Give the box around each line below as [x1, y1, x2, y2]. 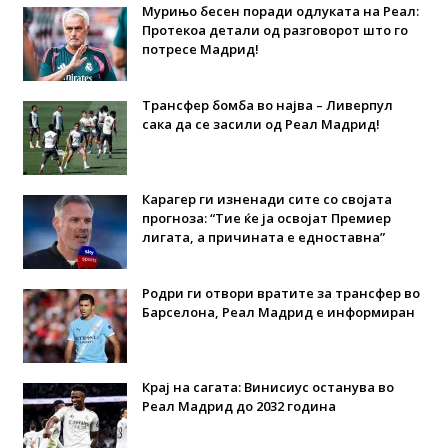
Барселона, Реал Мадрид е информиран [141, 302, 415, 321]
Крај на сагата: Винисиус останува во [141, 377, 394, 396]
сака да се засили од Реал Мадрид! [141, 114, 380, 133]
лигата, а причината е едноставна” [141, 227, 385, 246]
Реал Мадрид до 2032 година [141, 396, 336, 415]
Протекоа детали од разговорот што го [141, 20, 408, 39]
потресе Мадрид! [141, 39, 259, 58]
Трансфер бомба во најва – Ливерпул [141, 95, 393, 114]
